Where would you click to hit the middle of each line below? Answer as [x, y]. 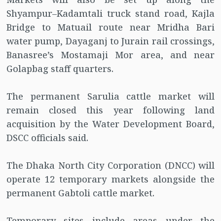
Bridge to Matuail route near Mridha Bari [110, 27]
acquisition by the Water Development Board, [110, 124]
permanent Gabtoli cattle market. [80, 193]
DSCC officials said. [47, 138]
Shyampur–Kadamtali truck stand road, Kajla [110, 14]
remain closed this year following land [110, 110]
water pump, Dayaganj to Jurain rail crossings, [110, 41]
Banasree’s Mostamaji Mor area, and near [110, 55]
